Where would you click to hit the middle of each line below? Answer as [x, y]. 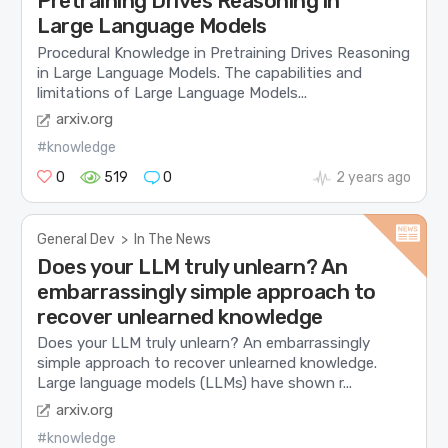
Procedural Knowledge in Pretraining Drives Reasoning [224, 52]
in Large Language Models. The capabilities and [200, 72]
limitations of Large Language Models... [172, 92]
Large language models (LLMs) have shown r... [195, 383]
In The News [173, 240]
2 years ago [373, 178]
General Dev [76, 240]
